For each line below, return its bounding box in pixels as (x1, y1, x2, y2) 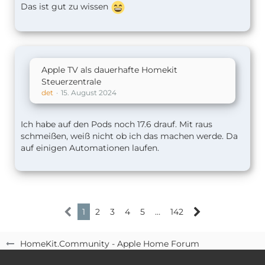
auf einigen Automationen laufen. (21, 142, 159, 153)
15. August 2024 (61, 88, 117, 97)
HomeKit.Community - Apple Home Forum (20, 238, 199, 249)
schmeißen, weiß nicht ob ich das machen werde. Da (21, 130, 238, 141)
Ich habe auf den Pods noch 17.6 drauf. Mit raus (21, 118, 212, 130)
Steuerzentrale (41, 76, 101, 87)
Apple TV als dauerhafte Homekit (41, 64, 177, 75)
